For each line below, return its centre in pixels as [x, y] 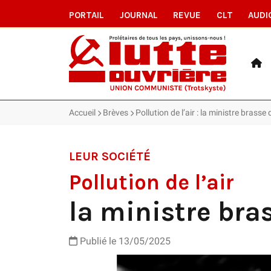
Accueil [82, 112]
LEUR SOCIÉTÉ [110, 156]
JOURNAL [139, 15]
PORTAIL [87, 15]
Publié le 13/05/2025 [124, 241]
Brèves [116, 112]
